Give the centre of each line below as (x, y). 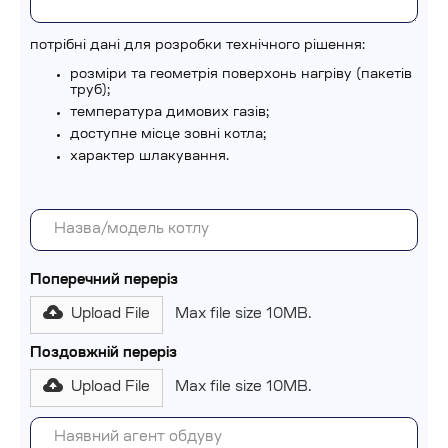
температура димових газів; (169, 112)
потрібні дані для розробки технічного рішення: (197, 45)
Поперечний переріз (104, 281)
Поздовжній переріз (103, 354)
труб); (90, 90)
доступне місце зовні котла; (168, 134)
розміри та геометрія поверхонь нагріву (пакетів (241, 74)
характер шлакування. (149, 156)
